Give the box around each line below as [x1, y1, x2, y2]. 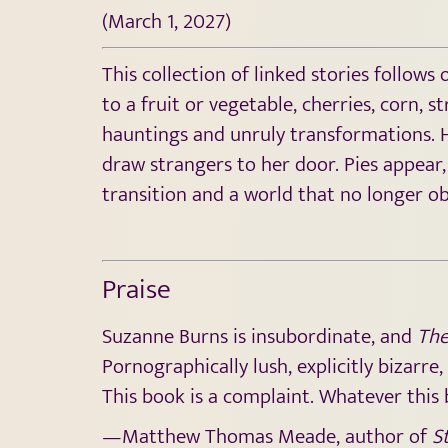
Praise [102, 265, 171, 313]
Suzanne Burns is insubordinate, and [102, 318, 417, 354]
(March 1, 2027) [102, 3, 236, 39]
